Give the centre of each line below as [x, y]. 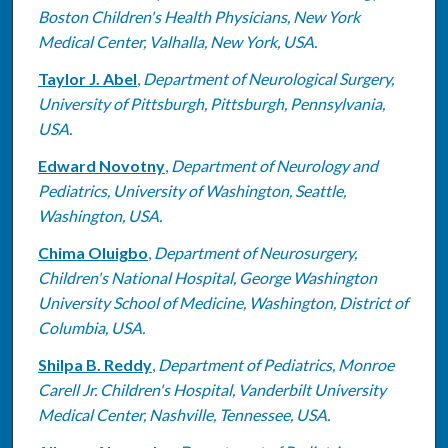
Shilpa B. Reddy [94, 364]
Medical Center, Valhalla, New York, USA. [177, 41]
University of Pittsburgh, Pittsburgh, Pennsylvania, [211, 103]
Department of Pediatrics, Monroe [275, 364]
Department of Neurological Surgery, [268, 78]
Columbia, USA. [91, 327]
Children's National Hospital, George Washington [207, 277]
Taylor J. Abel [87, 78]
